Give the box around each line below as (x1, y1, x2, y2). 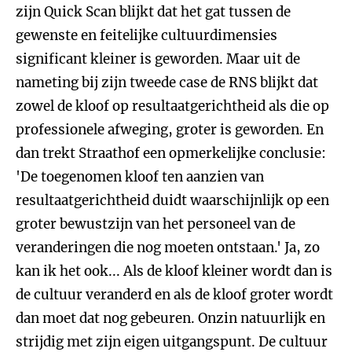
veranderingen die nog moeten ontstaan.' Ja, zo (16, 239, 320, 256)
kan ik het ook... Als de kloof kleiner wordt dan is (16, 262, 332, 280)
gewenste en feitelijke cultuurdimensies (16, 27, 277, 44)
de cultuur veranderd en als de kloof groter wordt (16, 286, 333, 303)
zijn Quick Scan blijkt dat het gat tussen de (16, 3, 291, 20)
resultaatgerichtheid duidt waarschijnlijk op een (16, 192, 329, 209)
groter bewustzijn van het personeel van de (16, 215, 295, 233)
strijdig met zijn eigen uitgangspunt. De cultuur (16, 333, 328, 350)
